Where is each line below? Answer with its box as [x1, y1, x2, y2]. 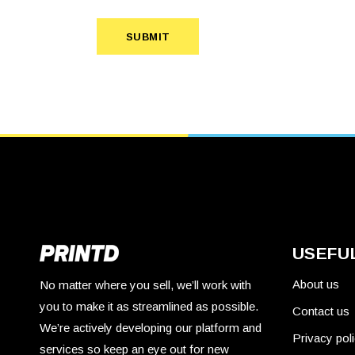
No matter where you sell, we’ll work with [40, 278, 251, 292]
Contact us [292, 304, 349, 319]
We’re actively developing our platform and [40, 321, 261, 335]
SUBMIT [126, 31, 170, 44]
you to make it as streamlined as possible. [40, 300, 258, 314]
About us [292, 277, 339, 292]
